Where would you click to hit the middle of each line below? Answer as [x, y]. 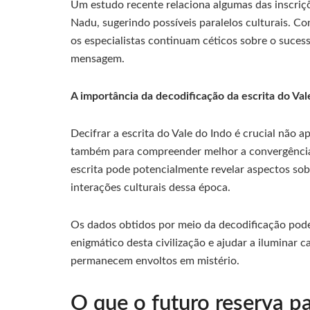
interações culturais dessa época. [151, 188]
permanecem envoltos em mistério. [155, 261]
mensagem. [98, 59]
